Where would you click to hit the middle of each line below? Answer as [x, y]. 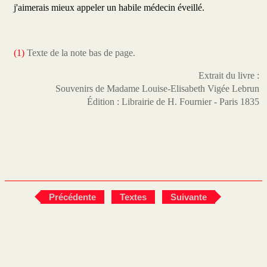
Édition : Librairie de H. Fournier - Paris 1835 [173, 102]
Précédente [72, 197]
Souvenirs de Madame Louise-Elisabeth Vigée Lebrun [157, 89]
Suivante [188, 197]
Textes [133, 197]
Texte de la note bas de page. [80, 53]
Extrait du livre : [229, 76]
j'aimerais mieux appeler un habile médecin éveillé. [109, 8]
